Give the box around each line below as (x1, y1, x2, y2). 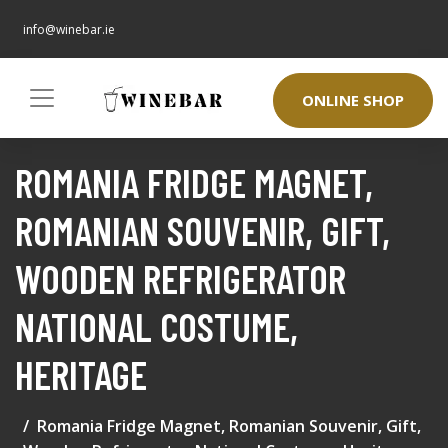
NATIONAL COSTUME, (15, 302, 298, 351)
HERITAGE (15, 350, 147, 399)
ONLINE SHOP (302, 90, 404, 111)
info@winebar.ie (23, 21, 115, 38)
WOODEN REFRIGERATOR (15, 254, 346, 303)
